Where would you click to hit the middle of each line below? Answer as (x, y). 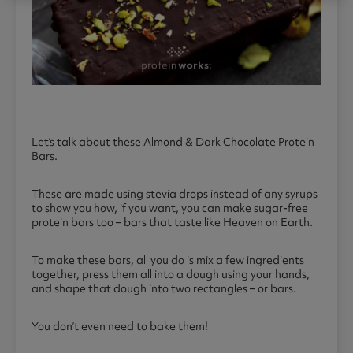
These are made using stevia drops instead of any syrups (175, 193)
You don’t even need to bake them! (120, 326)
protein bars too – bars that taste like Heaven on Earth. (172, 222)
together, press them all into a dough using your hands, (171, 274)
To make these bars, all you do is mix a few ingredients (168, 260)
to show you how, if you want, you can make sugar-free (170, 208)
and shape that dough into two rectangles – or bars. (165, 288)
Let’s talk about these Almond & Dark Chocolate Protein (173, 141)
